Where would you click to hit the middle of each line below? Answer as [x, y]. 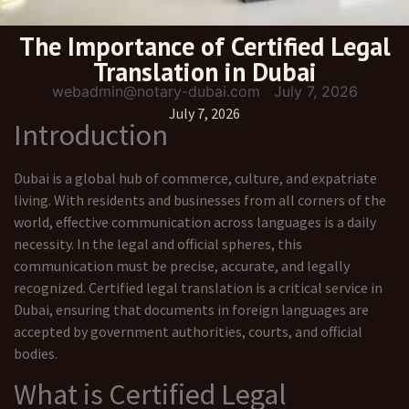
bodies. [36, 353]
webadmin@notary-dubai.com [156, 92]
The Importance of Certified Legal [204, 47]
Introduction [91, 135]
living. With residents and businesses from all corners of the [200, 199]
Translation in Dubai [204, 72]
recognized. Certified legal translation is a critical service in [198, 287]
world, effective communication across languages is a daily [195, 221]
